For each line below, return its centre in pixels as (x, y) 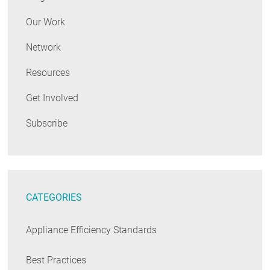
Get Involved (52, 98)
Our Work (46, 22)
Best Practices (56, 260)
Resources (48, 73)
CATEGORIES (54, 198)
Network (44, 48)
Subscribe (47, 124)
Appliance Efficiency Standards (92, 230)
